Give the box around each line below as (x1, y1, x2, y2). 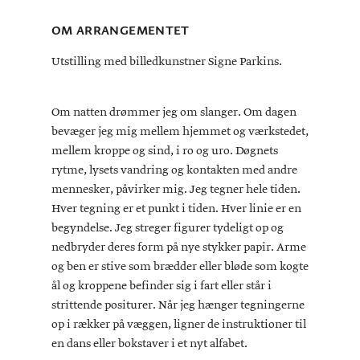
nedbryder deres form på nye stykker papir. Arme (51, 239, 306, 256)
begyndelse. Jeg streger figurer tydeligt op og (51, 219, 284, 236)
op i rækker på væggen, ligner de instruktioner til (51, 316, 306, 333)
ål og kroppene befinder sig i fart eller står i (51, 277, 272, 294)
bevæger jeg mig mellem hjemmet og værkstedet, (51, 123, 309, 140)
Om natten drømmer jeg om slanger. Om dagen (51, 104, 297, 121)
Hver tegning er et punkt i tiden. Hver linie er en (51, 200, 301, 217)
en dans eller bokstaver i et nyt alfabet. (51, 335, 247, 352)
